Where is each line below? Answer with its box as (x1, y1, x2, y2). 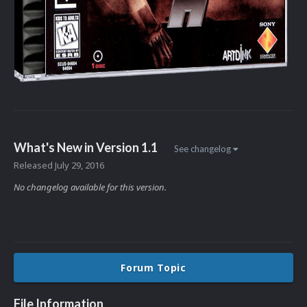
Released (14, 159, 55, 172)
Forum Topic (121, 261, 186, 275)
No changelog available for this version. (14, 181, 167, 194)
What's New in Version (14, 140, 141, 155)
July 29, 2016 (55, 159, 104, 172)
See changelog (174, 143, 233, 155)
